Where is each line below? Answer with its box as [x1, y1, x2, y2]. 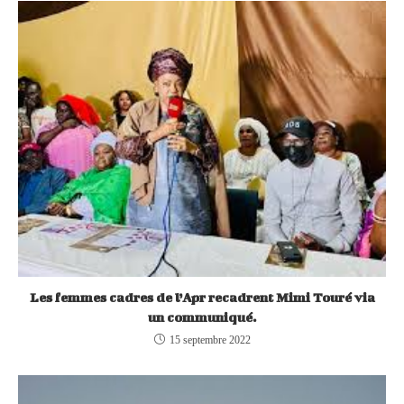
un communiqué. [148, 308, 256, 325]
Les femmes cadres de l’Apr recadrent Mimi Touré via [29, 289, 375, 305]
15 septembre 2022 [169, 333, 251, 346]
